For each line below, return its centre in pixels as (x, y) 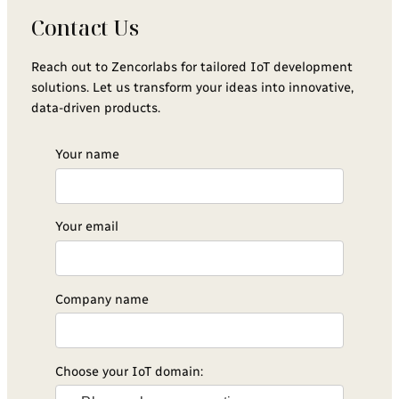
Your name (87, 155)
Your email (86, 227)
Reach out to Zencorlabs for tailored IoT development (191, 67)
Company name (102, 299)
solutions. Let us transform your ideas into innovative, (192, 88)
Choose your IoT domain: (129, 371)
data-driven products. (95, 108)
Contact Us (85, 28)
